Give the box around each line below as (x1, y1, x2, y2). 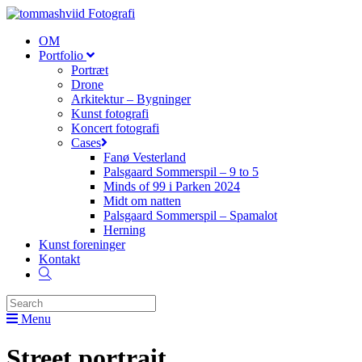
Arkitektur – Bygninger (71, 92, 191, 106)
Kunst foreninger (39, 238, 125, 251)
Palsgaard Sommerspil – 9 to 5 (103, 165, 259, 179)
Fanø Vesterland (103, 150, 186, 164)
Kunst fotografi (71, 107, 149, 120)
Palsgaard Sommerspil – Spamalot (103, 208, 277, 222)
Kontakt (39, 252, 80, 266)
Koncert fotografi (71, 121, 159, 135)
